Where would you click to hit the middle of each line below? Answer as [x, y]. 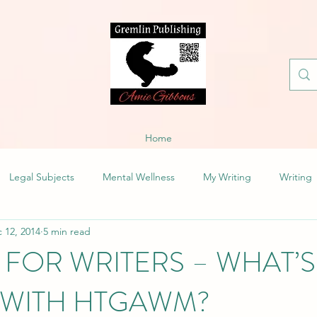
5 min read [67, 231]
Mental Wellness [139, 177]
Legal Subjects [42, 177]
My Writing [227, 177]
